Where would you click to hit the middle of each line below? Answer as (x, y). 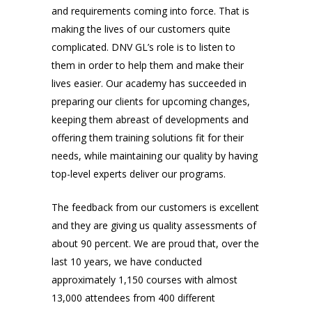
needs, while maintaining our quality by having (155, 156)
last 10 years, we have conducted (127, 262)
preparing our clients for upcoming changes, (151, 102)
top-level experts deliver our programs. (139, 174)
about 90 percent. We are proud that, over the (155, 244)
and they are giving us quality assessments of (154, 226)
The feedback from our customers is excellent (155, 208)
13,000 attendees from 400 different (133, 298)
